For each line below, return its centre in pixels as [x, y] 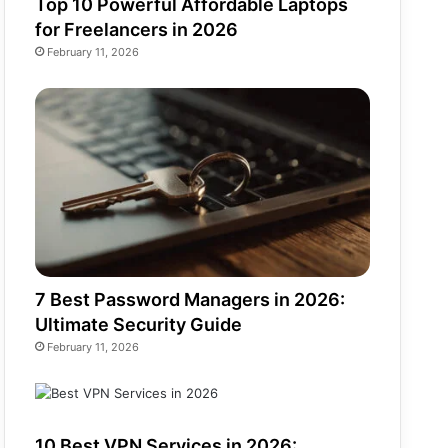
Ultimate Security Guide [139, 324]
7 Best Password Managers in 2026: [190, 299]
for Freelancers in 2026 [137, 30]
